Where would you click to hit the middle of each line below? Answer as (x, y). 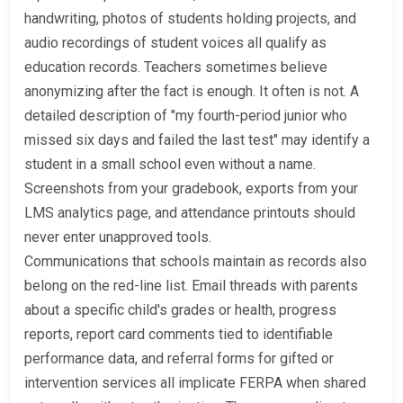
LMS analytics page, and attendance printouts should (190, 212)
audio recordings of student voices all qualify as (175, 42)
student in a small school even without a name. (170, 164)
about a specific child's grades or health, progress (180, 309)
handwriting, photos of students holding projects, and (190, 18)
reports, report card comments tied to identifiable (179, 334)
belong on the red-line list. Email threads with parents (191, 285)
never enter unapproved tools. (118, 237)
